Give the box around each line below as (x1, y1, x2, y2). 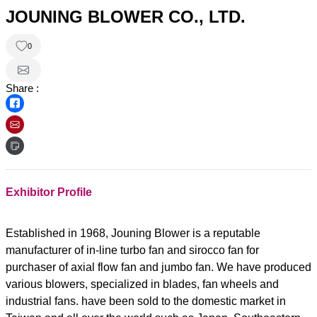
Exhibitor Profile (6, 185, 92, 198)
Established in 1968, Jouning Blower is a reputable (6, 226, 260, 239)
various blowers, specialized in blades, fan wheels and (6, 277, 279, 290)
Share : (6, 82, 39, 95)
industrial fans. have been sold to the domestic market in (6, 294, 286, 307)
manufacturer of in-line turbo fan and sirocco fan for (6, 243, 259, 256)
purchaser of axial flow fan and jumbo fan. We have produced (6, 260, 311, 273)
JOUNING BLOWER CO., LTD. (6, 7, 246, 27)
